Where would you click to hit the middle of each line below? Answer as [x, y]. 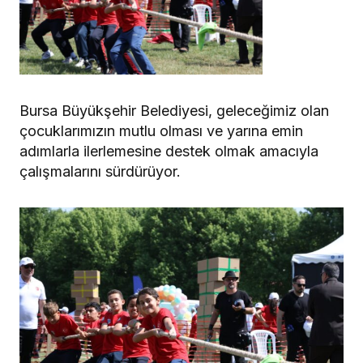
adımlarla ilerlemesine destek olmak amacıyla [169, 152]
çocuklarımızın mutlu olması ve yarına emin [161, 131]
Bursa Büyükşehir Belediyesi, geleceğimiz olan [174, 111]
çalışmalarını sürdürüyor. [100, 172]
